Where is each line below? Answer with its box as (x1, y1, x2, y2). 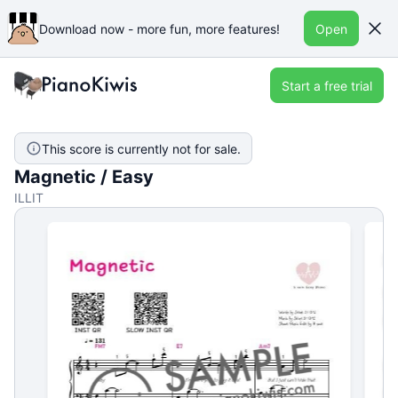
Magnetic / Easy (14, 166, 154, 187)
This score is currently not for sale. (42, 140, 241, 156)
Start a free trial (282, 77, 372, 93)
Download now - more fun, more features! (39, 20, 280, 36)
